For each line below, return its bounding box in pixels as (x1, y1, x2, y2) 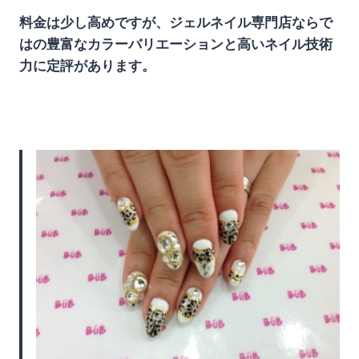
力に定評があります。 (19, 57, 155, 74)
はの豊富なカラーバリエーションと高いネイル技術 (19, 35, 333, 52)
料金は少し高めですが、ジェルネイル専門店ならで (19, 14, 333, 30)
